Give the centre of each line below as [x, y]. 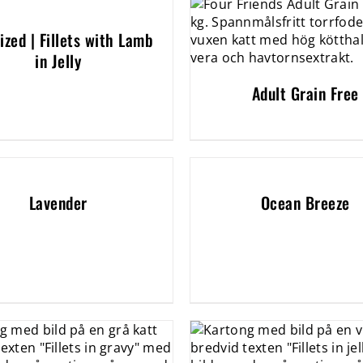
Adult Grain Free [305, 93]
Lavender [58, 203]
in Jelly [58, 61]
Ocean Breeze [305, 203]
